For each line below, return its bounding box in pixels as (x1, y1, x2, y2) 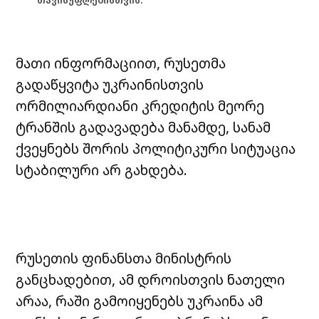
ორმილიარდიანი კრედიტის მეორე (16, 96, 265, 116)
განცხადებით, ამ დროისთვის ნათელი (16, 270, 286, 290)
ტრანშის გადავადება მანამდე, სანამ (16, 117, 271, 137)
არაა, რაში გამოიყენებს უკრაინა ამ (16, 291, 263, 311)
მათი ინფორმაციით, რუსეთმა (16, 53, 226, 73)
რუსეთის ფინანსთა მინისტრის (16, 249, 232, 268)
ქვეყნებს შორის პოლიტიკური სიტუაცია (16, 139, 296, 159)
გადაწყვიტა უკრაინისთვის (16, 75, 204, 95)
